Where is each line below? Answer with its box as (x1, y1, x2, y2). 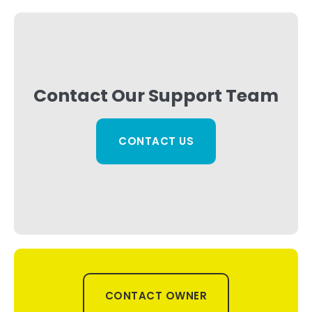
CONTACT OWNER (104, 288, 208, 304)
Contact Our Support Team (33, 83, 279, 108)
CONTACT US (118, 133, 194, 148)
